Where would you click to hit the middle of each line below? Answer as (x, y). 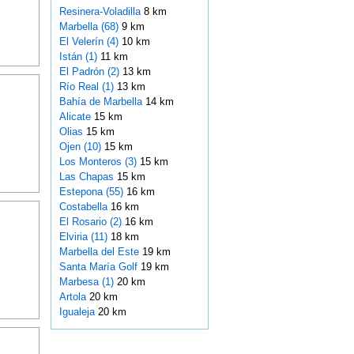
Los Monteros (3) (98, 162)
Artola (74, 297)
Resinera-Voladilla (101, 12)
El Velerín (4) (88, 42)
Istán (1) (78, 57)
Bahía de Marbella (102, 102)
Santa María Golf (100, 267)
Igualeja (78, 312)
